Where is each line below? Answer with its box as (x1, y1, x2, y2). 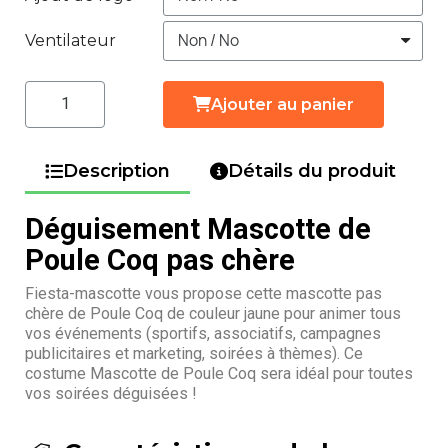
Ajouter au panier (211, 94, 354, 114)
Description (63, 159, 170, 182)
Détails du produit (228, 159, 396, 182)
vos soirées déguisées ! (25, 383, 197, 403)
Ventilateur (25, 30, 116, 50)
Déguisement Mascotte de (25, 211, 371, 246)
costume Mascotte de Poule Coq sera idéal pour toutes (25, 363, 413, 383)
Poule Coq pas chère (25, 242, 295, 277)
